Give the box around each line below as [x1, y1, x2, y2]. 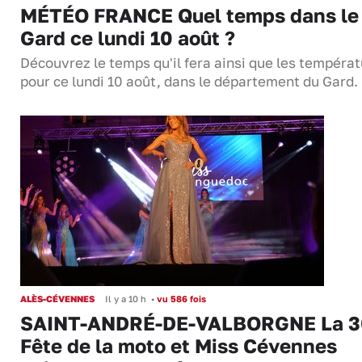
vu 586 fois [154, 293, 206, 305]
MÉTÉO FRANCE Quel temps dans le [20, 3, 359, 27]
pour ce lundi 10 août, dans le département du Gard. [20, 74, 358, 90]
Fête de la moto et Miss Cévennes [20, 334, 337, 358]
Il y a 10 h [105, 293, 146, 305]
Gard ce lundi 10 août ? [20, 26, 235, 50]
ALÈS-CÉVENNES [20, 293, 95, 305]
